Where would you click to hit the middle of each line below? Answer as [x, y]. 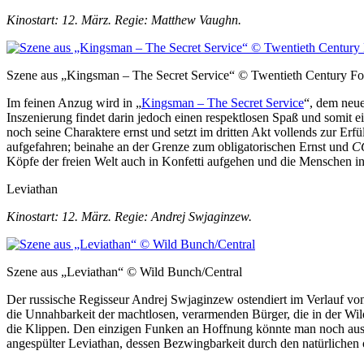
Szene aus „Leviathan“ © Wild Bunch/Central [124, 272]
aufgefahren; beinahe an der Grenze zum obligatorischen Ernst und [179, 147]
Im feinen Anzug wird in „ [74, 103]
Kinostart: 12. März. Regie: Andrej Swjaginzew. [129, 217]
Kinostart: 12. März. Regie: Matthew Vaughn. [124, 20]
